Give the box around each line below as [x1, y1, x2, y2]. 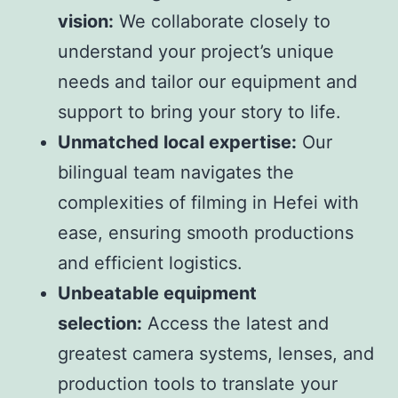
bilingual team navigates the [58, 161, 294, 183]
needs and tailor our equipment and [58, 70, 357, 92]
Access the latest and [142, 312, 329, 334]
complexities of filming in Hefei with [58, 191, 359, 213]
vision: [58, 10, 114, 32]
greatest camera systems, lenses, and [58, 342, 374, 364]
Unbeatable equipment [58, 282, 257, 304]
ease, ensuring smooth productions [58, 221, 354, 243]
